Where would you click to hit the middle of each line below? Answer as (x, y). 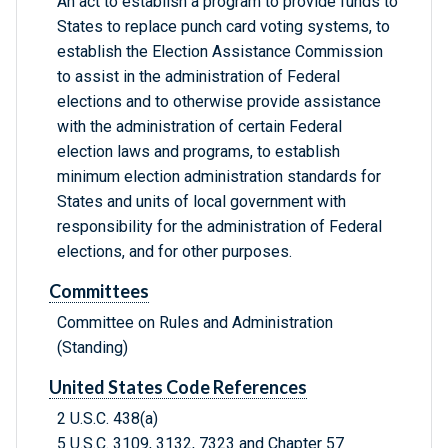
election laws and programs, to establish (198, 152)
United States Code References (178, 387)
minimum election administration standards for (219, 177)
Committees (99, 291)
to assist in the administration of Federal (198, 77)
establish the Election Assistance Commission (220, 52)
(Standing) (92, 348)
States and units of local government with (201, 202)
